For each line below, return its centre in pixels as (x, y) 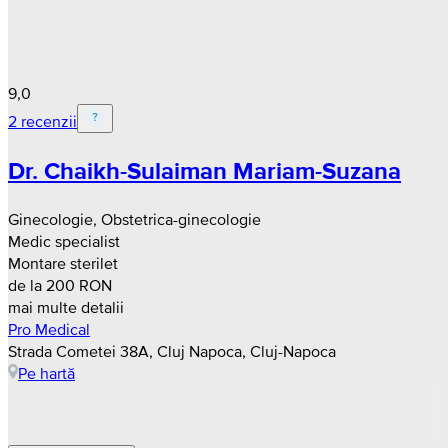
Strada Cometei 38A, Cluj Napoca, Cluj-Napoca (172, 350)
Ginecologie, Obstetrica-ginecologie (134, 218)
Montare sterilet (63, 262)
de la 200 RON (60, 284)
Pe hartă (46, 372)
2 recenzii (42, 121)
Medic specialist (64, 240)
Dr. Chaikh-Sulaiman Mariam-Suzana (204, 171)
